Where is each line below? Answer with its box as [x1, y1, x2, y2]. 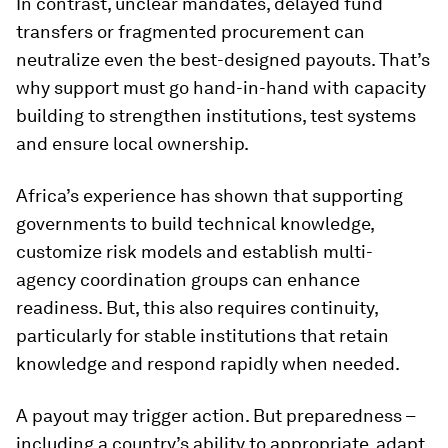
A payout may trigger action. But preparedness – [16, 405, 415, 426]
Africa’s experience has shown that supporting [16, 185, 403, 206]
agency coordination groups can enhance [16, 269, 360, 290]
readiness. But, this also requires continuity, [16, 297, 378, 318]
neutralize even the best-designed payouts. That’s [16, 49, 430, 70]
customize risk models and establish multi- [16, 241, 373, 262]
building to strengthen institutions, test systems [16, 105, 416, 126]
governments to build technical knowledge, [16, 213, 374, 234]
